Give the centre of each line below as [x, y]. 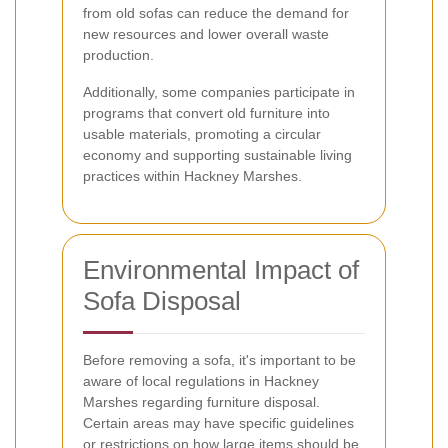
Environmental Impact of [221, 269]
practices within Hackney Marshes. [192, 175]
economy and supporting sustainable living [217, 154]
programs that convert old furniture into [206, 112]
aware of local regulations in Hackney [201, 380]
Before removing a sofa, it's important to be [219, 359]
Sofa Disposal [162, 300]
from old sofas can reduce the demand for [216, 12]
